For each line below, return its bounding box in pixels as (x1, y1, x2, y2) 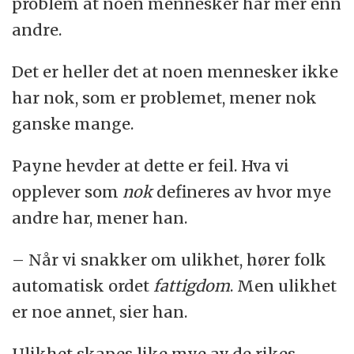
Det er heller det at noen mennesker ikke (12, 62, 339, 82)
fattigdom (153, 276, 231, 296)
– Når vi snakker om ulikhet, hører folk (12, 250, 327, 270)
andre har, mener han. (12, 208, 188, 228)
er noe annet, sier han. (12, 302, 188, 322)
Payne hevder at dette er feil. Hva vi (12, 156, 290, 176)
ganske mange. (12, 114, 134, 134)
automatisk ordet (12, 276, 154, 296)
